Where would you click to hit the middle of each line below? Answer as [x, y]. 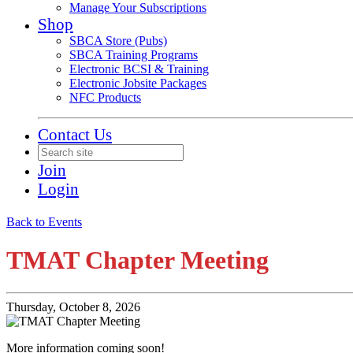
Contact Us [75, 134]
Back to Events [44, 222]
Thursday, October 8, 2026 [73, 307]
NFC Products [105, 97]
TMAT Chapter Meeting [137, 260]
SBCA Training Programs [134, 55]
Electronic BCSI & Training [139, 69]
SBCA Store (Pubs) [118, 41]
